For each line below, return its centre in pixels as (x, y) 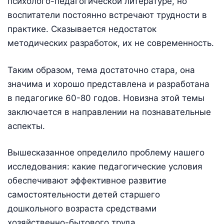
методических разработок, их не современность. (111, 43)
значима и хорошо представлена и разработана (108, 84)
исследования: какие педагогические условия (105, 167)
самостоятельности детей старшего (84, 195)
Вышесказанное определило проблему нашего (106, 153)
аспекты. (26, 126)
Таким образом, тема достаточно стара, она (101, 70)
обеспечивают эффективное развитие (87, 181)
